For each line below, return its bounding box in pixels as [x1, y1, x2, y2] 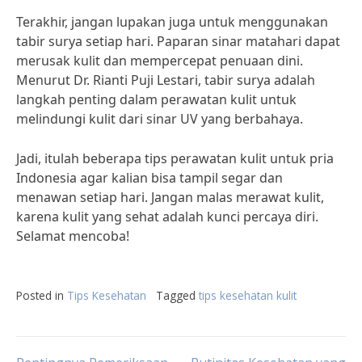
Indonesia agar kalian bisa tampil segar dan [16, 169, 283, 187]
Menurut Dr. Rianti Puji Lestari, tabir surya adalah [16, 71, 315, 89]
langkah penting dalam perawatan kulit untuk [16, 90, 297, 108]
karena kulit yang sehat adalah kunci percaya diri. [16, 208, 318, 225]
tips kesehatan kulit [199, 288, 297, 303]
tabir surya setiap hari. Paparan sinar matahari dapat [16, 32, 340, 50]
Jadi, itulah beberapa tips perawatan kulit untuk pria [16, 149, 334, 167]
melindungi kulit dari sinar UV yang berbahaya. [16, 110, 303, 128]
